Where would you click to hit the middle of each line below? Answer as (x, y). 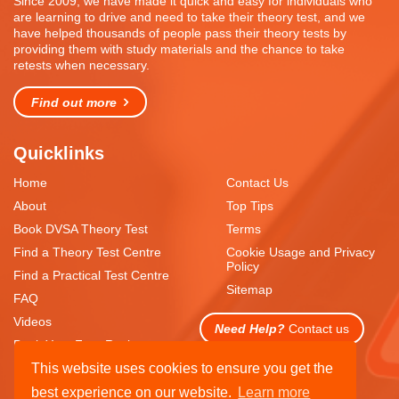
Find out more (74, 102)
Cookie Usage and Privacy (301, 252)
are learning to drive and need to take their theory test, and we (189, 17)
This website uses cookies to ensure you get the (183, 368)
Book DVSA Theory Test (81, 229)
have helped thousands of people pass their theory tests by (180, 33)
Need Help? (250, 329)
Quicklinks (59, 154)
